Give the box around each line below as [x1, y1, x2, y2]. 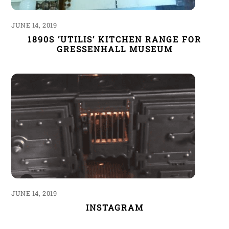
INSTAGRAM [85, 201, 144, 213]
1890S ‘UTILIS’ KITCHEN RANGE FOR [28, 34, 201, 45]
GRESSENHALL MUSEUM [56, 43, 173, 55]
